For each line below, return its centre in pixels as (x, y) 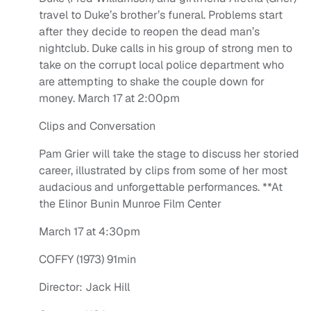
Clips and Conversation (97, 126)
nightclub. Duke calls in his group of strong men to (166, 49)
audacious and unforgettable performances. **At (161, 187)
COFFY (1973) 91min (87, 260)
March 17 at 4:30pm (90, 232)
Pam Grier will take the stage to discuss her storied (169, 154)
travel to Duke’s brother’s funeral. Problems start (161, 15)
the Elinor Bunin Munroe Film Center (130, 204)
